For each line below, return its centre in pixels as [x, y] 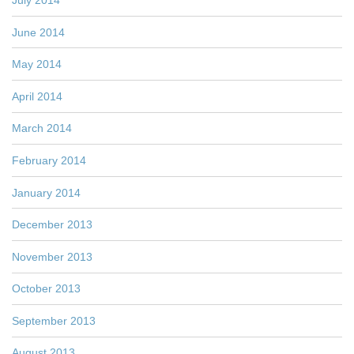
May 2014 [37, 64]
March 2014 [42, 128]
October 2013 [46, 289]
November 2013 [52, 256]
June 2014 [38, 32]
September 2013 [54, 320]
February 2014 [49, 160]
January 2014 [46, 192]
